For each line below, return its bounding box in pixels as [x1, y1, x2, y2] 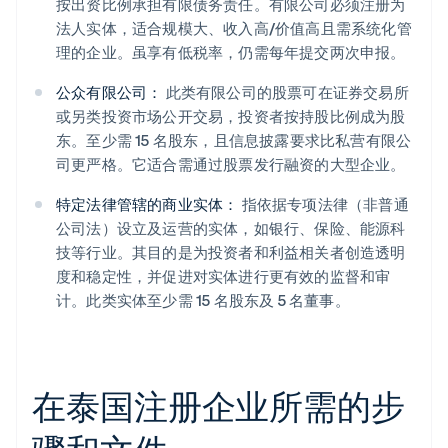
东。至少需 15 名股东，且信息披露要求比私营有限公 [56, 130, 412, 151]
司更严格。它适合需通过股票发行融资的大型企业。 [56, 154, 406, 175]
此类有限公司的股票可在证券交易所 [162, 82, 409, 103]
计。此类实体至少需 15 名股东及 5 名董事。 [56, 290, 350, 311]
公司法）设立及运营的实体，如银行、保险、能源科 [56, 218, 406, 239]
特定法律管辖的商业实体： [56, 194, 239, 215]
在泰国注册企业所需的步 [32, 384, 405, 428]
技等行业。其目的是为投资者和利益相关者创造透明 [56, 242, 406, 263]
